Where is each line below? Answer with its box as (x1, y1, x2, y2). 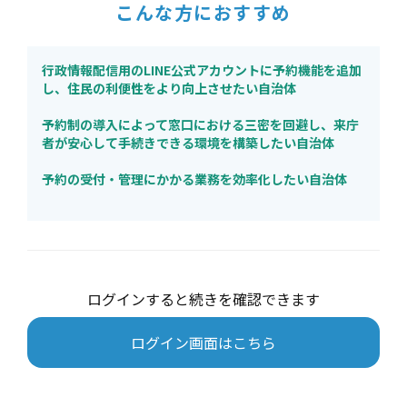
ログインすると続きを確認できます (87, 288, 320, 310)
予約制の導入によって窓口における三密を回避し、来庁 (42, 115, 359, 134)
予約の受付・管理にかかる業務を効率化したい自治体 (42, 170, 347, 188)
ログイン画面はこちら (131, 332, 276, 353)
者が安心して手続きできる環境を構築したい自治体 (42, 134, 334, 152)
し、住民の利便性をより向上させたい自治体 (42, 79, 296, 97)
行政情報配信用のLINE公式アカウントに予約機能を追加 (42, 61, 362, 79)
